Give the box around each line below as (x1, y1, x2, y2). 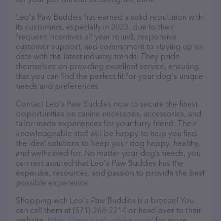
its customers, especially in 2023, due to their (16, 22, 174, 32)
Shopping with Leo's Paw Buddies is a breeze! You (16, 195, 194, 205)
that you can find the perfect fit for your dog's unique (16, 71, 203, 81)
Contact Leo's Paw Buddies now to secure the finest (16, 99, 198, 109)
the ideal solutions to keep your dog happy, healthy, (16, 138, 200, 148)
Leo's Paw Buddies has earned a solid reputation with (16, 12, 203, 22)
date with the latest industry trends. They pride (16, 51, 180, 61)
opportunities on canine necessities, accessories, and (16, 109, 201, 118)
